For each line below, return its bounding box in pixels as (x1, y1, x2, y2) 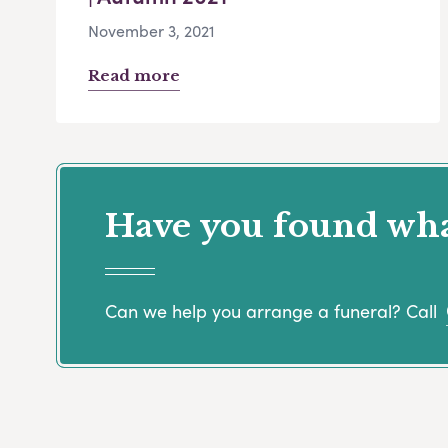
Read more (88, 66, 180, 86)
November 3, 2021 (88, 19, 215, 43)
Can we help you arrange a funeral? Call (105, 297, 442, 323)
